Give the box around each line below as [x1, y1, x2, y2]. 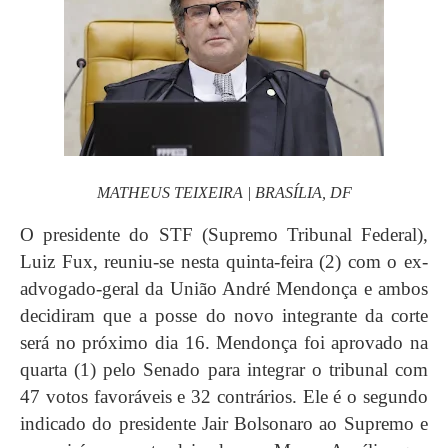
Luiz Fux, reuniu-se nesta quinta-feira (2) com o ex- [20, 250, 428, 272]
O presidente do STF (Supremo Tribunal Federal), [20, 223, 428, 245]
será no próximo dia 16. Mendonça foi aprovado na [20, 331, 428, 353]
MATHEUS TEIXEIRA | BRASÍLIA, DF [96, 183, 352, 201]
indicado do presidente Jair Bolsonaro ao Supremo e [20, 412, 428, 434]
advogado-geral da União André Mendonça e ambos [20, 277, 428, 299]
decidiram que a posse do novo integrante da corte [20, 304, 428, 326]
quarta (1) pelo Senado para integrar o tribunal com [20, 358, 428, 380]
